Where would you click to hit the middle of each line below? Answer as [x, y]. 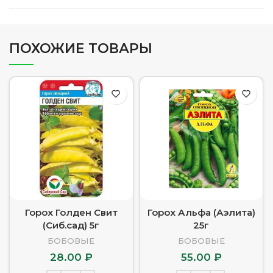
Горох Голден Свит [71, 212]
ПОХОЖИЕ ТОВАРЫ [81, 48]
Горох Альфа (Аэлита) [201, 212]
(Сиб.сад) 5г [71, 225]
